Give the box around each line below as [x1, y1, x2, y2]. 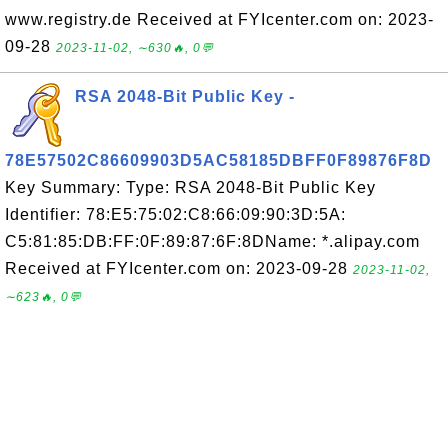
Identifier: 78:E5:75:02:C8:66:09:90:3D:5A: [5, 206, 346, 223]
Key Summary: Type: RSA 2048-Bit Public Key [5, 179, 376, 196]
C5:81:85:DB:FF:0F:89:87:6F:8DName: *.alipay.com [5, 233, 420, 250]
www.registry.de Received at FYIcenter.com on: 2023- [5, 11, 434, 28]
